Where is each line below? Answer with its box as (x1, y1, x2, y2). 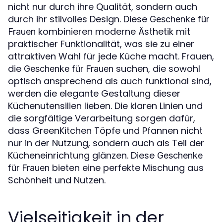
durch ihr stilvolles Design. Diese (8, 12, 150, 25)
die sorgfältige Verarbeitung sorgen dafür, (8, 111, 195, 124)
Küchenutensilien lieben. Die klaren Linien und (8, 99, 203, 112)
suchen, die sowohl (113, 62, 200, 75)
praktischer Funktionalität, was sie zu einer (8, 37, 194, 50)
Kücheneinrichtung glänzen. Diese (8, 149, 157, 162)
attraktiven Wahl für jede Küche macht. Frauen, (8, 50, 214, 62)
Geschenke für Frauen (24, 63, 113, 74)
